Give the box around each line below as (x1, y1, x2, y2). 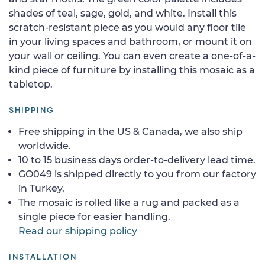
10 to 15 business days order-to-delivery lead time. (18, 154, 256, 166)
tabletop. (9, 78, 53, 90)
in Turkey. (18, 182, 64, 194)
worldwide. (18, 140, 71, 151)
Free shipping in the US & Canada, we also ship (18, 125, 243, 137)
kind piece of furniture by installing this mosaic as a (9, 64, 255, 76)
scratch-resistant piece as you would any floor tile (9, 21, 246, 33)
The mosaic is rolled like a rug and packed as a (18, 196, 240, 208)
